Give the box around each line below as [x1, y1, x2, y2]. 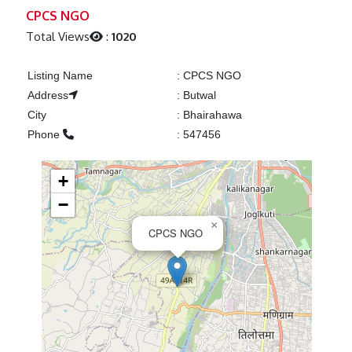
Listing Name [27, 69, 93, 82]
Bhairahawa [179, 108, 242, 122]
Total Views [26, 29, 90, 45]
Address [27, 89, 68, 102]
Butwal [179, 89, 216, 102]
